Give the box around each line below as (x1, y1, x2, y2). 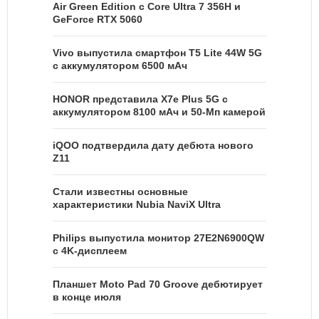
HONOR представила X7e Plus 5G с (53, 93, 228, 105)
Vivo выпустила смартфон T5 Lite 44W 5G (53, 46, 262, 58)
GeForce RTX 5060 (53, 13, 142, 25)
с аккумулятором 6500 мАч (53, 59, 187, 71)
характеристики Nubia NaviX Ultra (53, 198, 221, 210)
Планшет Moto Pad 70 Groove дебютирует (53, 278, 263, 290)
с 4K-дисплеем (53, 244, 127, 256)
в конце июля (53, 291, 121, 303)
